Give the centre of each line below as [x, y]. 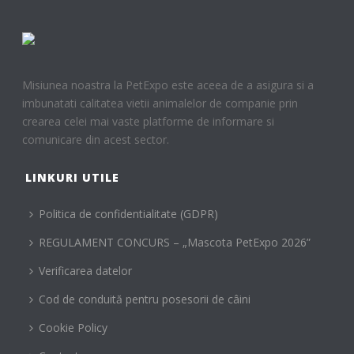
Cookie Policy [73, 328]
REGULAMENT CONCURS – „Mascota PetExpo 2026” [175, 243]
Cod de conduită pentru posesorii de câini [145, 299]
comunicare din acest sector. [96, 140]
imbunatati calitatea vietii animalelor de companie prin [160, 104]
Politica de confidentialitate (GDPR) [129, 214]
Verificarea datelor [86, 271]
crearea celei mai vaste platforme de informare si [149, 122]
